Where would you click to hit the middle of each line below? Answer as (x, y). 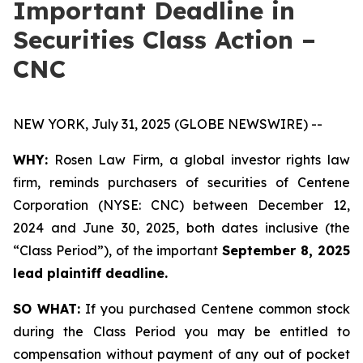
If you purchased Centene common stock (215, 309)
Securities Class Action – (164, 40)
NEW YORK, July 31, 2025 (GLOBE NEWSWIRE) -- (168, 124)
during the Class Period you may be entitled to (181, 331)
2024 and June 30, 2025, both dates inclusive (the (181, 228)
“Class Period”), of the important (118, 250)
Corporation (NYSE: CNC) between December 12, (181, 205)
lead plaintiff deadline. (90, 273)
